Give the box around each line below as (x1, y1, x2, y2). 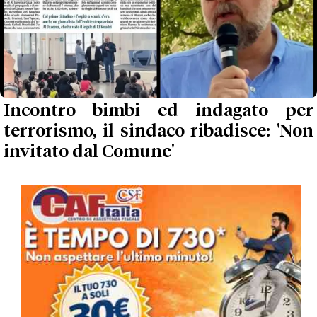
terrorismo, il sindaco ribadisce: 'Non (4, 122, 313, 140)
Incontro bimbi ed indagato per (4, 102, 313, 120)
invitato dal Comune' (4, 143, 174, 161)
